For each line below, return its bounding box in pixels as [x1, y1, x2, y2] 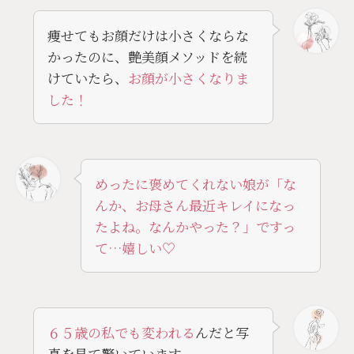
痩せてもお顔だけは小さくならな [47, 24, 249, 45]
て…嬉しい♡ [94, 237, 175, 258]
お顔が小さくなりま [127, 67, 249, 88]
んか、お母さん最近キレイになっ [94, 194, 296, 215]
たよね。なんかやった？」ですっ [94, 216, 296, 236]
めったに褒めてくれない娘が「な [94, 173, 296, 194]
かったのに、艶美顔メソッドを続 [47, 46, 247, 66]
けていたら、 [47, 67, 128, 88]
